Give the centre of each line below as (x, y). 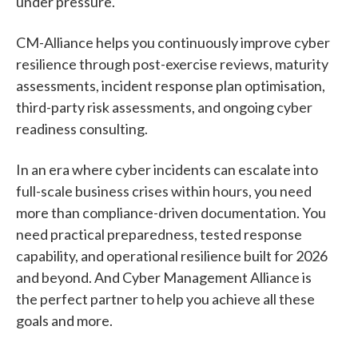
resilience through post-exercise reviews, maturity (172, 64)
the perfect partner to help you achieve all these (165, 298)
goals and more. (64, 320)
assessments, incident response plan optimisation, (171, 85)
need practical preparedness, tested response (159, 234)
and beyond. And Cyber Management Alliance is (164, 277)
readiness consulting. (82, 128)
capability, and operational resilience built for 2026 (172, 255)
